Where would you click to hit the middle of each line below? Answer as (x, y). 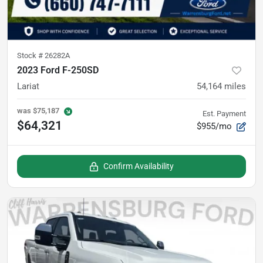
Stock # (31, 55)
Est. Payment (224, 113)
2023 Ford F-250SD (58, 70)
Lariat (28, 86)
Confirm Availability (139, 166)
